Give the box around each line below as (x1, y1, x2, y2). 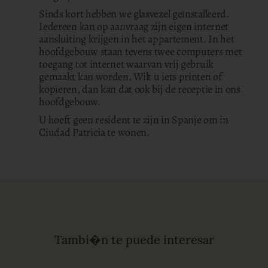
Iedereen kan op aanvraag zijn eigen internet (39, 19, 229, 33)
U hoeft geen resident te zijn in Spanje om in (39, 112, 229, 127)
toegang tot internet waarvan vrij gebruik (39, 57, 214, 71)
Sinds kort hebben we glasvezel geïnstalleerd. (39, 7, 229, 21)
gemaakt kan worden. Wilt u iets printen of (39, 69, 222, 84)
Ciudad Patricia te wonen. (39, 125, 150, 139)
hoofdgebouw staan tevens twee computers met (39, 44, 242, 59)
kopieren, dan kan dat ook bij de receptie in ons (39, 82, 240, 96)
